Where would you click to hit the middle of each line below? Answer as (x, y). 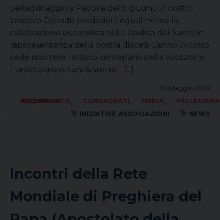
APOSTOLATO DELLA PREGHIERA (40, 101)
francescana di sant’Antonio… (67, 69)
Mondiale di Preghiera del (106, 196)
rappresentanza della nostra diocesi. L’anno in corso (110, 45)
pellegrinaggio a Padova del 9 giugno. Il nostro (101, 8)
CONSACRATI (106, 101)
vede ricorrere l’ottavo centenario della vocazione (107, 57)
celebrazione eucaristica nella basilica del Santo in (107, 33)
